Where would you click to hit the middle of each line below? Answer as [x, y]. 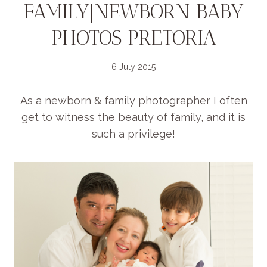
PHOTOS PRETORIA [133, 38]
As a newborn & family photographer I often [133, 101]
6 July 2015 [133, 67]
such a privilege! [133, 134]
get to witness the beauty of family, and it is [133, 117]
